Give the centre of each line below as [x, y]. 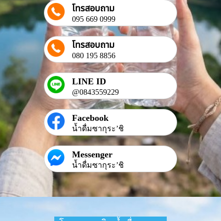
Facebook [90, 118]
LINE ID [89, 81]
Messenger [92, 154]
